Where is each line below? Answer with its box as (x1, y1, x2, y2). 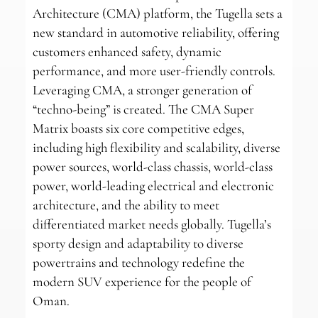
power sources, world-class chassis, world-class (32, 158, 273, 175)
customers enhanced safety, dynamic (32, 43, 221, 60)
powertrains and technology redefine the (32, 254, 245, 271)
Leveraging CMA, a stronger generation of (32, 82, 252, 99)
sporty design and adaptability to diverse (32, 235, 243, 252)
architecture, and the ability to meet (32, 197, 219, 214)
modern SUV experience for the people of (32, 273, 251, 290)
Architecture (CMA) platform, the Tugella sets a (32, 5, 283, 22)
